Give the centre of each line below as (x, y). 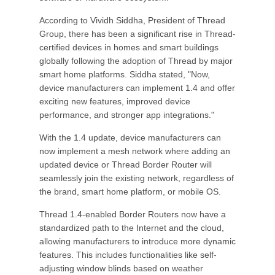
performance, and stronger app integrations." (127, 115)
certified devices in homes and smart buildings (129, 47)
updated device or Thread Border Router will (126, 165)
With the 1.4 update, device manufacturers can (130, 137)
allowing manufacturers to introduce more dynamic (137, 241)
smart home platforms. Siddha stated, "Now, (125, 74)
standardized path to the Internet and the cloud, (132, 228)
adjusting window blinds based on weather (121, 268)
